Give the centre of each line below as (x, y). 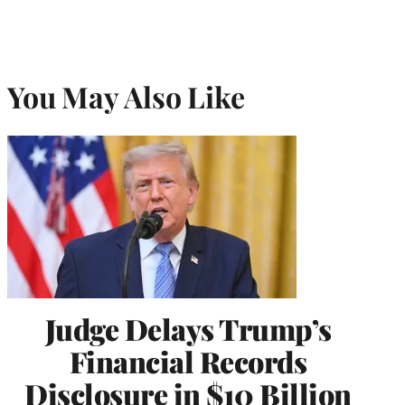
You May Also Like (126, 97)
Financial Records (188, 361)
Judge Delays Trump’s (188, 328)
